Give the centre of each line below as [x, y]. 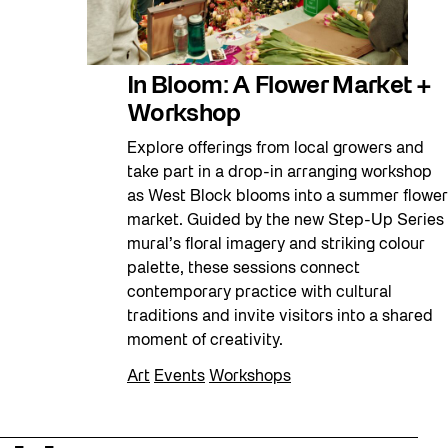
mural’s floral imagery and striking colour [276, 244]
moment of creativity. [205, 340]
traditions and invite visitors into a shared [280, 316]
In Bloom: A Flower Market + [279, 86]
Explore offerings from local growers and [275, 148]
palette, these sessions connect [243, 268]
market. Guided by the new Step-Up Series [285, 220]
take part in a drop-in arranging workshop [279, 172]
